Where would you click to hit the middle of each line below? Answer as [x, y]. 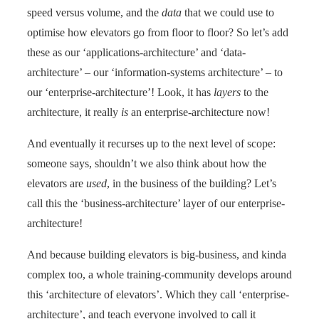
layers [227, 92]
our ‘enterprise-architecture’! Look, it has [120, 92]
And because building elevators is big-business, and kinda [157, 254]
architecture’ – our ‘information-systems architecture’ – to [155, 72]
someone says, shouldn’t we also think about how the [147, 163]
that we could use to [228, 12]
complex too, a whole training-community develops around [159, 274]
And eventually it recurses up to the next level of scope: [151, 143]
